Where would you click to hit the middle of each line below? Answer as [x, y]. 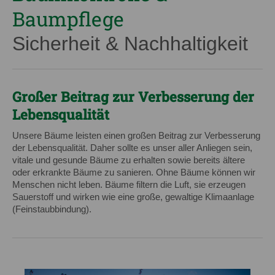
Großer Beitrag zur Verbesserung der [133, 97]
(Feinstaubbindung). [52, 209]
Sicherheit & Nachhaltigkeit [130, 44]
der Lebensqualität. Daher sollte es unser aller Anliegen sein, [132, 148]
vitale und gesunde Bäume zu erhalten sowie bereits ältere [129, 160]
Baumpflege [68, 19]
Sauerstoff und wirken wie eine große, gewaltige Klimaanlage [133, 197]
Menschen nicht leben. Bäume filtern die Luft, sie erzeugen [129, 185]
